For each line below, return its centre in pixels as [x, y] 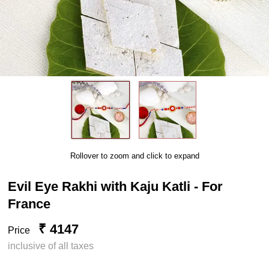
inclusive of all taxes [51, 246]
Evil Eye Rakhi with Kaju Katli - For [116, 186]
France [29, 204]
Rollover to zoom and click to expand [134, 156]
